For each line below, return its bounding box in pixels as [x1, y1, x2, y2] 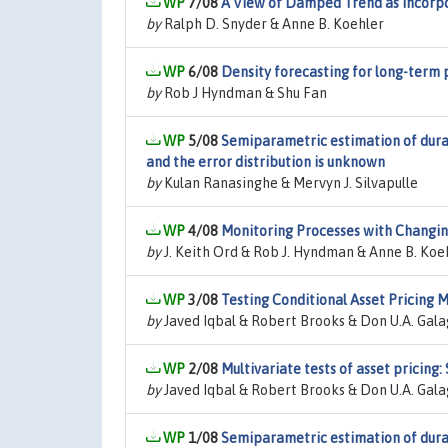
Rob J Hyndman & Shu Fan [161, 85, 327, 101]
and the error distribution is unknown [146, 154, 385, 170]
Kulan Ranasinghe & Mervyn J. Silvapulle [161, 175, 418, 191]
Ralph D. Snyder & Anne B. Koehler [161, 16, 384, 32]
